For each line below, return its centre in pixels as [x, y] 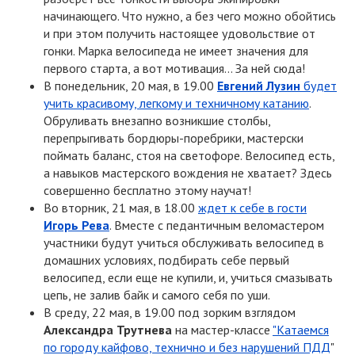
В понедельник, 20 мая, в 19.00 [130, 85]
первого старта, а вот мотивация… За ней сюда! [174, 68]
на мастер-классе [222, 329]
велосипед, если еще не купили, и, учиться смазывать [188, 277]
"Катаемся [301, 329]
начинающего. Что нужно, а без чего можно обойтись [190, 15]
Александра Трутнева [108, 329]
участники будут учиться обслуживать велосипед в [184, 242]
